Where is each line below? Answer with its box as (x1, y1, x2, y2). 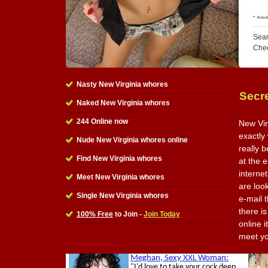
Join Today (144, 210, 180, 218)
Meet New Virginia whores (77, 173, 165, 181)
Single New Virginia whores (77, 191, 169, 200)
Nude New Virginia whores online (77, 136, 188, 144)
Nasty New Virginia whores (77, 80, 168, 89)
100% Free (77, 210, 113, 218)
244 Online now (77, 117, 128, 126)
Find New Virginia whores (77, 154, 162, 163)
